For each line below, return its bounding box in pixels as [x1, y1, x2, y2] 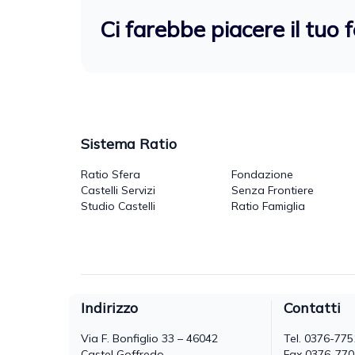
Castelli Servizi [81, 182, 155, 197]
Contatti [284, 298, 342, 317]
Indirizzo [81, 298, 138, 317]
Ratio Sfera [81, 166, 140, 181]
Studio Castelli [81, 198, 155, 213]
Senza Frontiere [231, 182, 314, 197]
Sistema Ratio [81, 134, 177, 153]
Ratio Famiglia [231, 198, 305, 213]
